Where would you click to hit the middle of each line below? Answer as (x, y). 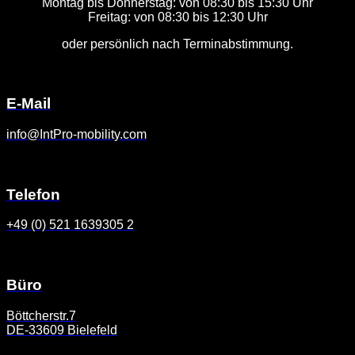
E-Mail (29, 104)
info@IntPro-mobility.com (76, 134)
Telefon (33, 194)
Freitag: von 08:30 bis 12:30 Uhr (177, 17)
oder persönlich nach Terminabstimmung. (177, 44)
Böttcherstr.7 (41, 315)
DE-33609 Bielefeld (62, 330)
